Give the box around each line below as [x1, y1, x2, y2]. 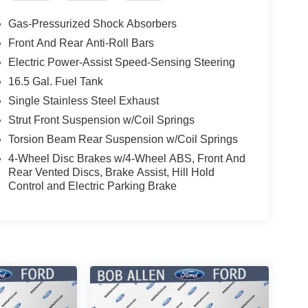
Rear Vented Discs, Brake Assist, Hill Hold [8, 166, 214, 179]
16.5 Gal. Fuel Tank [8, 76, 103, 88]
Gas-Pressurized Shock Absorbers [8, 18, 177, 30]
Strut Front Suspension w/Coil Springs [8, 114, 195, 126]
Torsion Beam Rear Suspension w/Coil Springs [8, 133, 238, 146]
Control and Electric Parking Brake [8, 180, 177, 192]
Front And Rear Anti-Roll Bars [8, 37, 154, 49]
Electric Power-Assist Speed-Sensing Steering [8, 56, 235, 69]
